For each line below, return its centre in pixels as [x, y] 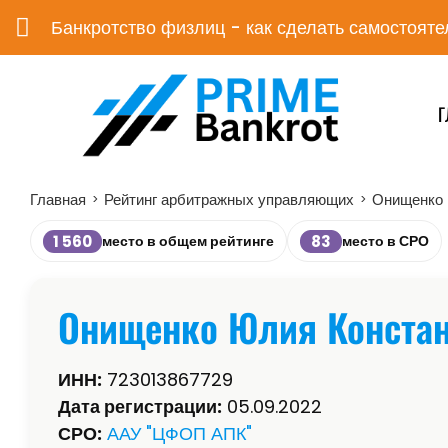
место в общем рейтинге [188, 241]
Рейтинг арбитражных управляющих [229, 200]
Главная [58, 200]
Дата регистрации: [140, 407]
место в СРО [385, 241]
